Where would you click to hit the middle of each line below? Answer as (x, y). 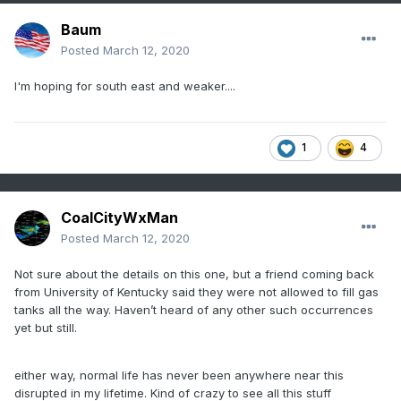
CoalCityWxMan (119, 218)
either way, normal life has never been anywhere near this (179, 375)
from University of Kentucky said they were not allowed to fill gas (196, 292)
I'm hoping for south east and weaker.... (125, 86)
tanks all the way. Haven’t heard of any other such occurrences (194, 310)
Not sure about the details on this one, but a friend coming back (194, 274)
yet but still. (47, 328)
